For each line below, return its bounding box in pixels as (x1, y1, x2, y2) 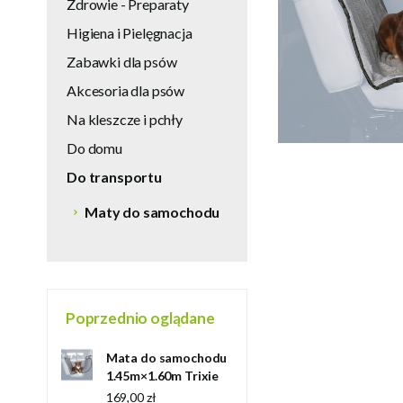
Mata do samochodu (105, 350, 228, 365)
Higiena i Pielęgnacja (67, 24, 193, 41)
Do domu (67, 139, 122, 157)
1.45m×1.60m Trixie (105, 368, 219, 383)
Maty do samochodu (85, 203, 220, 220)
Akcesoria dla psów (67, 82, 185, 99)
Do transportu (67, 168, 162, 185)
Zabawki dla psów (67, 53, 177, 70)
